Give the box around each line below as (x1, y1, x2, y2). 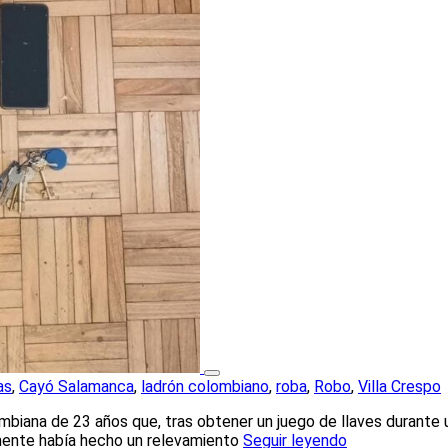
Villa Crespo (358, 376, 441, 396)
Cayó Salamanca (19, 376, 134, 396)
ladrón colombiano (141, 376, 269, 396)
